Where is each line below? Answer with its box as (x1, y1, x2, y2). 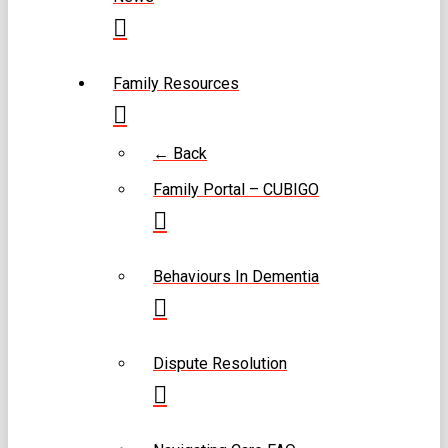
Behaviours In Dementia (153, 266, 319, 286)
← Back (153, 143, 207, 163)
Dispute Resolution (153, 353, 287, 373)
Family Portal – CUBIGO (153, 179, 319, 199)
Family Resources (113, 73, 239, 93)
